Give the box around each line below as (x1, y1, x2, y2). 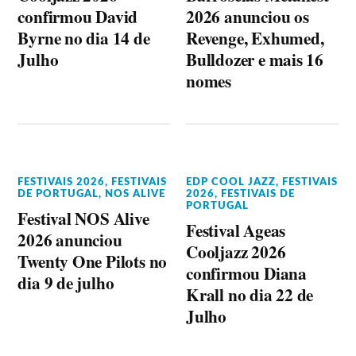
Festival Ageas (186, 218, 286, 242)
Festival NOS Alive (17, 206, 149, 230)
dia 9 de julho (17, 270, 114, 295)
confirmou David (17, 4, 138, 29)
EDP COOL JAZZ (186, 177, 277, 187)
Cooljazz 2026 (186, 239, 286, 264)
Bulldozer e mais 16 (186, 47, 324, 72)
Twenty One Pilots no (17, 249, 168, 273)
